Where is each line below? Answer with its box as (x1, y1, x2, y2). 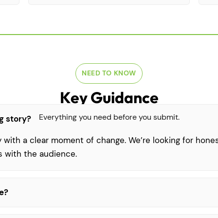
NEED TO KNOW (82, 69, 136, 78)
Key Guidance (59, 88, 159, 108)
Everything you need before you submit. (38, 112, 180, 123)
